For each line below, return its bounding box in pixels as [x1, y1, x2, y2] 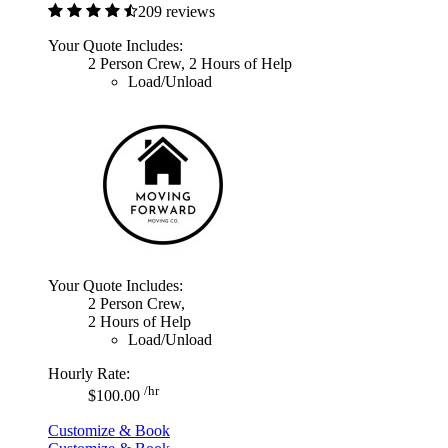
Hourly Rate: [48, 365, 130, 383]
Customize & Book [48, 421, 170, 439]
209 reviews [138, 3, 215, 21]
